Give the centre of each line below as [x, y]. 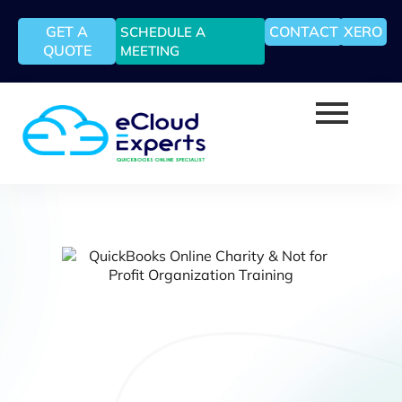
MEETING [150, 51]
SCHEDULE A [163, 32]
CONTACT [304, 31]
